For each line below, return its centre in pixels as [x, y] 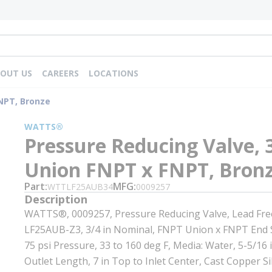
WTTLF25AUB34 [80, 187]
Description [56, 199]
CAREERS [60, 73]
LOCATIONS [113, 73]
